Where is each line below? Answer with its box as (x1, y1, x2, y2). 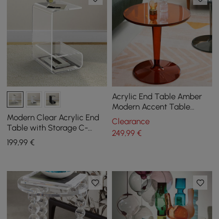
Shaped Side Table (7, 132, 77, 143)
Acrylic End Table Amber (111, 91, 202, 101)
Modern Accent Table (111, 101, 190, 111)
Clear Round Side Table (111, 111, 198, 122)
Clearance (111, 116, 150, 127)
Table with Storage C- (7, 122, 88, 132)
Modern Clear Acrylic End (7, 112, 100, 122)
